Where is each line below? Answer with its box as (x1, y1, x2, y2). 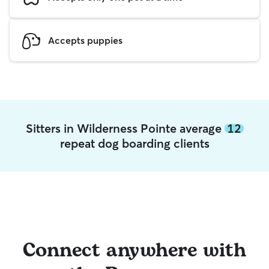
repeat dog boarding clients (59, 136, 210, 151)
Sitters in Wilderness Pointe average (25, 121, 225, 136)
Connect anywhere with (23, 236, 246, 265)
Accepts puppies (48, 34, 122, 46)
